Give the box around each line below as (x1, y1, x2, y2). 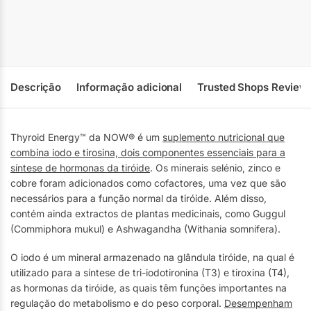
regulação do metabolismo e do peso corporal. (10, 297, 224, 310)
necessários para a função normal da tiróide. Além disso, (10, 192, 267, 204)
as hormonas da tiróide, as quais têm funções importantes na (10, 282, 287, 294)
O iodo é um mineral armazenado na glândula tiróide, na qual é (10, 251, 294, 264)
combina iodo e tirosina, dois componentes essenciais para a (10, 146, 285, 158)
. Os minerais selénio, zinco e (150, 162, 280, 174)
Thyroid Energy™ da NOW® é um (10, 131, 162, 143)
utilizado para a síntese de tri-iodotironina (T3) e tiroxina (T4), (10, 267, 289, 279)
